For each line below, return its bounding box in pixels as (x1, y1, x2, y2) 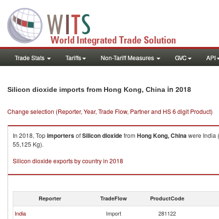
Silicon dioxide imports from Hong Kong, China (7, 86, 165, 93)
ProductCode (150, 195, 184, 202)
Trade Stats (15, 53, 46, 62)
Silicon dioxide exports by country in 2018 (13, 156, 123, 165)
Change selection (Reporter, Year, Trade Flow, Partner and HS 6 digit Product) (7, 107, 213, 115)
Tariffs (66, 53, 81, 62)
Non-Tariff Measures (101, 53, 155, 62)
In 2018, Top (13, 131, 47, 139)
